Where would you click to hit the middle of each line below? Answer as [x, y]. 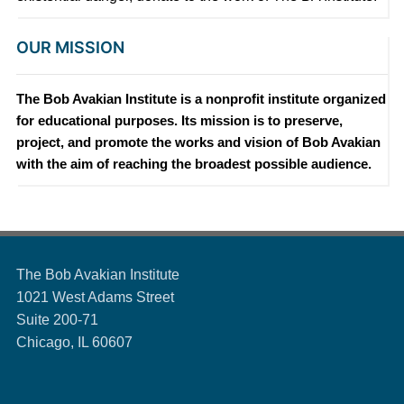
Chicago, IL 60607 [74, 343]
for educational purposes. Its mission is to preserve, [179, 121]
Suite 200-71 [57, 320]
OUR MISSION [70, 48]
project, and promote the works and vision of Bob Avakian [198, 142]
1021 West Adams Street [95, 298]
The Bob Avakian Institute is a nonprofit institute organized [201, 99]
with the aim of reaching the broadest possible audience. [193, 164]
